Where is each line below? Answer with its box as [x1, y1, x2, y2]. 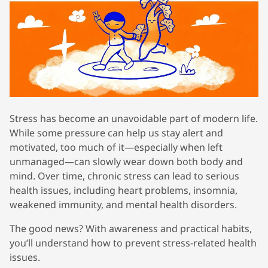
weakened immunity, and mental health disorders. [10, 197, 237, 211]
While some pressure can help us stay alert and [10, 126, 223, 139]
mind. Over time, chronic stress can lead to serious [10, 169, 239, 182]
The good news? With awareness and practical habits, [10, 221, 252, 235]
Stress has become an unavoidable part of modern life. [10, 111, 258, 125]
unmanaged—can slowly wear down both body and [10, 154, 243, 168]
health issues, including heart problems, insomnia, [10, 183, 237, 197]
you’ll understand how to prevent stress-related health [10, 236, 257, 249]
